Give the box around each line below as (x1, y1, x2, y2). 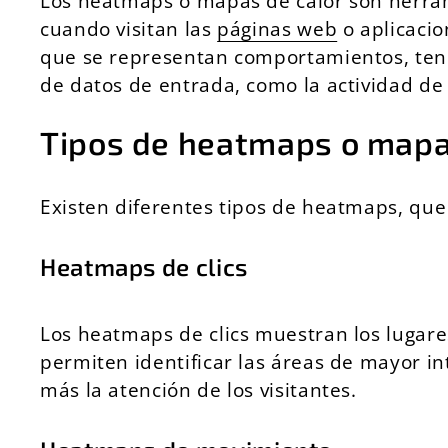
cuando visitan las (40, 15, 218, 42)
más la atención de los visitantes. (40, 376, 357, 403)
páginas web (217, 15, 338, 42)
